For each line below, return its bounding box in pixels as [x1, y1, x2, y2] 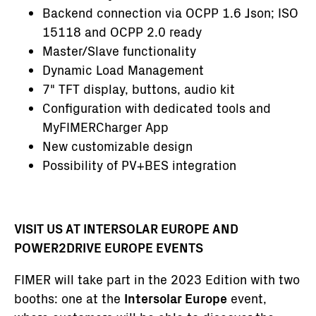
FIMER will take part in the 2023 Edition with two [14, 270, 300, 288]
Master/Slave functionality [42, 42, 196, 59]
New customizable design [42, 137, 193, 154]
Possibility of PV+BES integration [42, 156, 236, 174]
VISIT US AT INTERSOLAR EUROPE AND [14, 219, 238, 237]
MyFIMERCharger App [42, 118, 169, 135]
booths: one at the [14, 289, 124, 307]
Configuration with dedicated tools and [42, 99, 271, 116]
